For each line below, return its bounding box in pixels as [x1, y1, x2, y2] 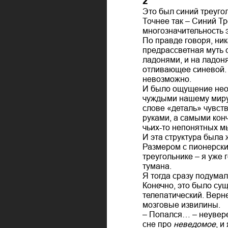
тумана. [142, 161, 172, 170]
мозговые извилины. [142, 200, 220, 209]
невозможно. [142, 74, 191, 83]
